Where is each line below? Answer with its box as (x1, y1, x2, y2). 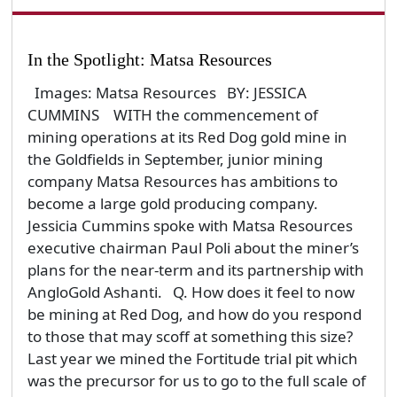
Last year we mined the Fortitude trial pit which (27, 348, 358, 370)
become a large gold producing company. (27, 193, 318, 214)
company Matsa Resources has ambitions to (27, 171, 338, 192)
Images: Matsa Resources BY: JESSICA (27, 82, 307, 104)
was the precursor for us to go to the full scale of (27, 370, 366, 392)
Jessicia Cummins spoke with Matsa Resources (27, 215, 353, 237)
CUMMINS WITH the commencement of (27, 105, 318, 126)
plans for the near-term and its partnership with (27, 260, 364, 281)
